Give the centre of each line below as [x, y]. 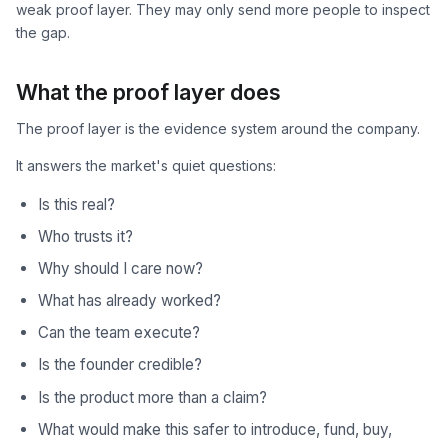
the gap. [43, 32]
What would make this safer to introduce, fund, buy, [214, 429]
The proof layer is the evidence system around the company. [218, 128]
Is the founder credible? [119, 365]
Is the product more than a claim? [152, 397]
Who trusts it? [85, 236]
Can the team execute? [118, 333]
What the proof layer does [148, 91]
